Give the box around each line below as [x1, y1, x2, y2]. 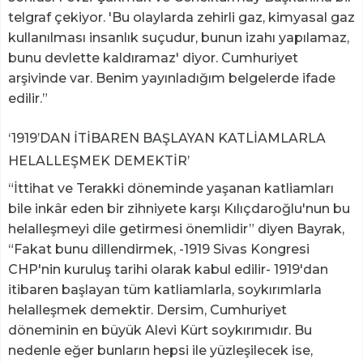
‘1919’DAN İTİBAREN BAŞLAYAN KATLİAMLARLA [8, 130, 326, 147]
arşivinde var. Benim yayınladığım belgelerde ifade [8, 70, 335, 87]
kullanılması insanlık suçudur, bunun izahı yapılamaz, [8, 30, 349, 46]
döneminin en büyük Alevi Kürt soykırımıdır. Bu [8, 322, 312, 339]
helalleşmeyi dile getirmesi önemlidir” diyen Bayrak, [8, 221, 344, 237]
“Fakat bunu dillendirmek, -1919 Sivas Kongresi [8, 241, 310, 258]
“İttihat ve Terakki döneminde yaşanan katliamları [8, 181, 334, 197]
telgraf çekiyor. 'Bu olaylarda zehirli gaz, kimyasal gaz [8, 10, 355, 26]
